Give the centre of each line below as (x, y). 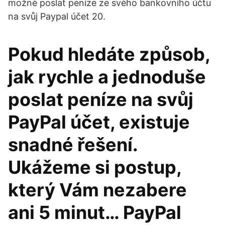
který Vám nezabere (97, 190)
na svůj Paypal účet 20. (57, 16)
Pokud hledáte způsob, (109, 54)
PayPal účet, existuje (99, 122)
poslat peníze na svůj (101, 99)
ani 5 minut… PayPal (95, 212)
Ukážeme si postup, (95, 167)
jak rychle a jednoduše (107, 77)
